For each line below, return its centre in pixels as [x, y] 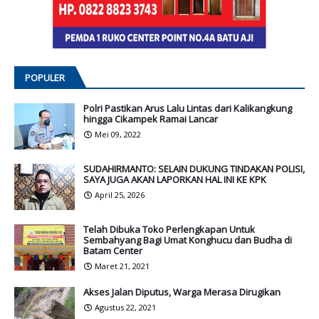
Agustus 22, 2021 [125, 307]
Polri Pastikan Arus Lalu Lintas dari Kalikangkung [188, 108]
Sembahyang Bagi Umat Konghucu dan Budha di [188, 240]
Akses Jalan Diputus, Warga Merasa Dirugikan [182, 292]
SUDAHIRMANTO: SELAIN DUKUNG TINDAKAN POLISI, [194, 168]
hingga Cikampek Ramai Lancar [151, 119]
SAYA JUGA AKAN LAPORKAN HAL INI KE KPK [175, 179]
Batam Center [113, 250]
